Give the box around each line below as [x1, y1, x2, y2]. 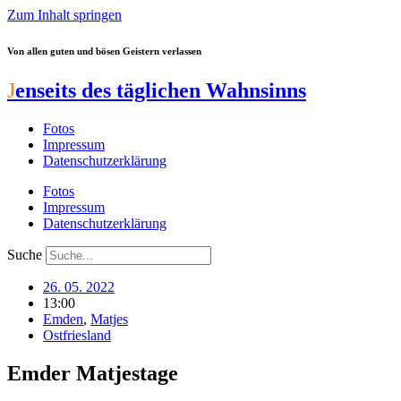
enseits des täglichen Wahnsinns [15, 78, 306, 102]
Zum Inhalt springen [7, 7, 122, 22]
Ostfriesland [43, 327, 111, 343]
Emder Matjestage [7, 361, 178, 385]
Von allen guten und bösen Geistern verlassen [7, 45, 201, 56]
